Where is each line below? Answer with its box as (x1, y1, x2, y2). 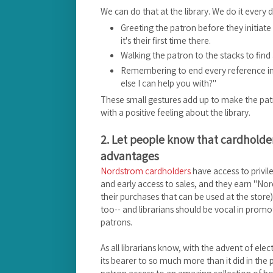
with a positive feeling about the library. (101, 106, 250, 119)
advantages (101, 148, 159, 165)
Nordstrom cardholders (101, 165, 191, 177)
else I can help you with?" (121, 76, 216, 89)
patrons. (101, 216, 132, 229)
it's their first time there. (121, 34, 211, 47)
